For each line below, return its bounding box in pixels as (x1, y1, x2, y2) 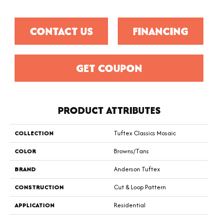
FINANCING (133, 23, 188, 39)
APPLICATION (15, 200, 54, 210)
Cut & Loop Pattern (114, 182, 166, 192)
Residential (114, 200, 145, 210)
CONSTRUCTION (15, 182, 64, 192)
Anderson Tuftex (114, 164, 160, 174)
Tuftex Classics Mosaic (114, 128, 176, 138)
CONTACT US (30, 23, 93, 39)
